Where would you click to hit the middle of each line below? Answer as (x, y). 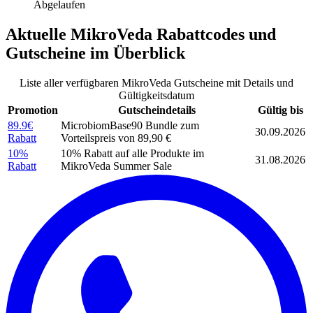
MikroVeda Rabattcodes (158, 34)
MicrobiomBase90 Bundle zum (130, 125)
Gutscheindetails (156, 110)
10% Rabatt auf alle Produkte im (132, 153)
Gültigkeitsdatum (156, 95)
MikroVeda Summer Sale (116, 166)
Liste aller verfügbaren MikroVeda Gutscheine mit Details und (156, 82)
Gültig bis (280, 110)
